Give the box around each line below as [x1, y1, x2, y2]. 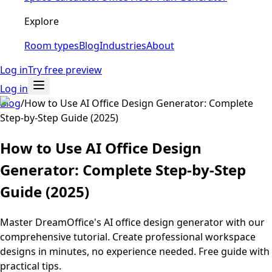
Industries [100, 39, 146, 52]
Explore [24, 15, 59, 28]
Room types [24, 39, 79, 52]
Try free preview [28, 63, 102, 76]
